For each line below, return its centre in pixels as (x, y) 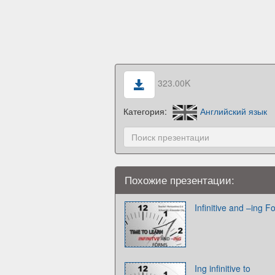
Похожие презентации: (180, 180)
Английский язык (234, 111)
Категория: (147, 111)
